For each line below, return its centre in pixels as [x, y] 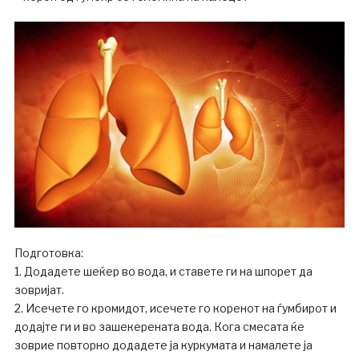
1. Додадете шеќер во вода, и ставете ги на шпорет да [163, 272]
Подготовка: [48, 253]
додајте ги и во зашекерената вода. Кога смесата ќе [159, 327]
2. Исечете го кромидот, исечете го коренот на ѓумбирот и [175, 309]
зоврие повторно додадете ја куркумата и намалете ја [163, 345]
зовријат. [39, 290]
